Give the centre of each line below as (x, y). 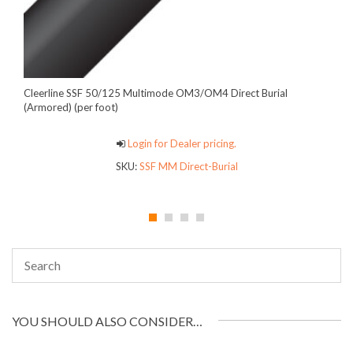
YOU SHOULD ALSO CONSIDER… (107, 321)
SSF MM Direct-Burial (188, 166)
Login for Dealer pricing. (181, 144)
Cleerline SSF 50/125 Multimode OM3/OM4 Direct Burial (156, 93)
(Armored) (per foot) (71, 108)
